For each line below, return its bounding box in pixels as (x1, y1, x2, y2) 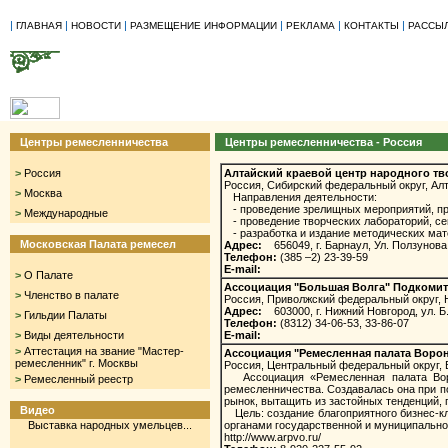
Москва (24, 187, 62, 199)
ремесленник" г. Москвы (15, 357, 138, 369)
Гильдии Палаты (24, 309, 107, 321)
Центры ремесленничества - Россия (225, 136, 422, 148)
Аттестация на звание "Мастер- (24, 345, 184, 357)
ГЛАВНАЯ (16, 20, 62, 31)
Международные (24, 207, 108, 219)
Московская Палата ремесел (20, 238, 176, 250)
